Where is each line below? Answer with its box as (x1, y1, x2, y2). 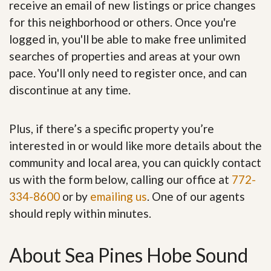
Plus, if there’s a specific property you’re (9, 122, 214, 135)
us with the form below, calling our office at (9, 172, 232, 186)
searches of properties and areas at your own (9, 49, 240, 63)
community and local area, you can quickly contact (9, 155, 261, 169)
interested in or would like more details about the (9, 139, 262, 152)
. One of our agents (147, 189, 245, 203)
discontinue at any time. (9, 83, 131, 97)
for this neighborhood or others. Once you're (9, 15, 237, 29)
